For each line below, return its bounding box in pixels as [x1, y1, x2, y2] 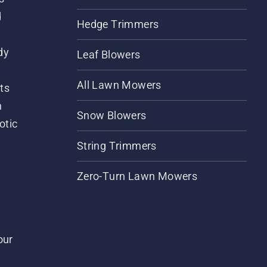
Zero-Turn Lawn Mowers [76, 170, 198, 182]
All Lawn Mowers [76, 79, 162, 91]
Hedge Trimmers [76, 18, 159, 30]
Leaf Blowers [76, 48, 141, 61]
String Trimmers [76, 139, 157, 152]
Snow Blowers [76, 109, 147, 122]
